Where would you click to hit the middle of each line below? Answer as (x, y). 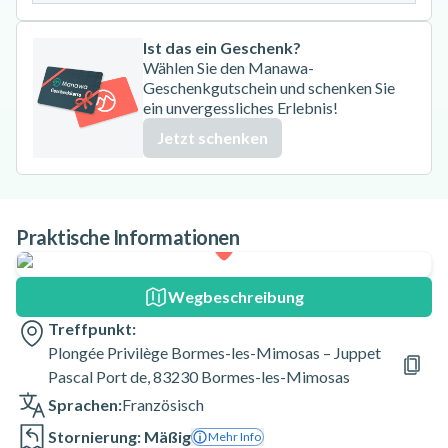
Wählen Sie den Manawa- (228, 67)
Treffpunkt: (92, 328)
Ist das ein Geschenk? (221, 47)
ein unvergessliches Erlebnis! (240, 107)
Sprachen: (85, 404)
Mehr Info (234, 436)
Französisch (163, 404)
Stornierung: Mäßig (119, 436)
